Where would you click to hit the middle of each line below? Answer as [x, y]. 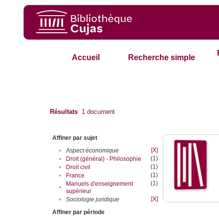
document [100, 112]
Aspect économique [93, 151]
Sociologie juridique [93, 200]
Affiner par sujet [75, 138]
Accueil [86, 58]
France [76, 176]
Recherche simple [162, 58]
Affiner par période [79, 212]
